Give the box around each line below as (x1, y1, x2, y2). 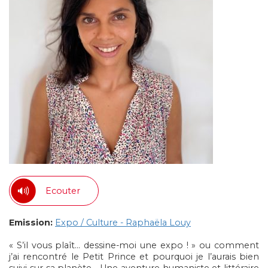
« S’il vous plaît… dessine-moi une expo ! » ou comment (9, 240, 259, 251)
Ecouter (45, 185, 80, 196)
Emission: (9, 217, 53, 228)
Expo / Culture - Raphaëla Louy (55, 217, 191, 228)
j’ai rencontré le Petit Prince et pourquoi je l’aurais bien (9, 251, 259, 262)
